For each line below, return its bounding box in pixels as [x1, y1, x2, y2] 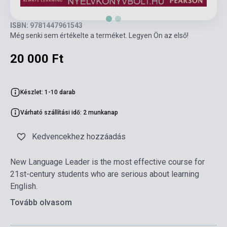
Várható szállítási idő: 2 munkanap [20, 109, 118, 117]
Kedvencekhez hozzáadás [32, 132, 126, 142]
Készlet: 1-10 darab [20, 89, 75, 96]
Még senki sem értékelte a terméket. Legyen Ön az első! [10, 31, 188, 40]
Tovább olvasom [10, 198, 72, 208]
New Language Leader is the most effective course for [10, 157, 205, 167]
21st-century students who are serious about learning [10, 169, 199, 179]
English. [10, 181, 37, 192]
